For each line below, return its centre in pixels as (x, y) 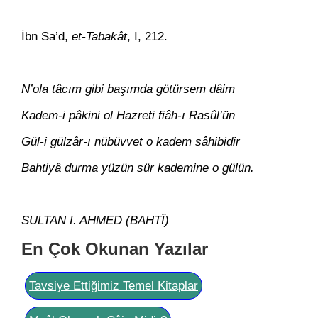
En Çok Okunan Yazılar (115, 249)
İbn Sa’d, (46, 37)
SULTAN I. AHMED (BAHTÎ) (95, 220)
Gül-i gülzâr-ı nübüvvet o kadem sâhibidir (131, 142)
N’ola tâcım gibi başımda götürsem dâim (128, 89)
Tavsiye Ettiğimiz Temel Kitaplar (114, 286)
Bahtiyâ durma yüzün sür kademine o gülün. (138, 168)
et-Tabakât (99, 37)
